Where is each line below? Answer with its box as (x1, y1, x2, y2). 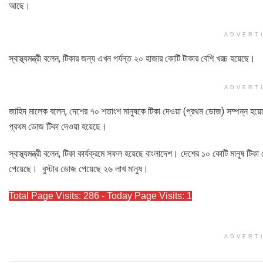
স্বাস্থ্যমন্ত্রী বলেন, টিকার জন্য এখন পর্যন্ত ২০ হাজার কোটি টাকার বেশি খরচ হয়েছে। (9, 52, 255, 64)
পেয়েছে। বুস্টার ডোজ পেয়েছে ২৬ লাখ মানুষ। (9, 163, 149, 174)
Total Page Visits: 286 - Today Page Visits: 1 (9, 190, 192, 201)
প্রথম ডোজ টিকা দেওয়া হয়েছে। (9, 120, 107, 132)
